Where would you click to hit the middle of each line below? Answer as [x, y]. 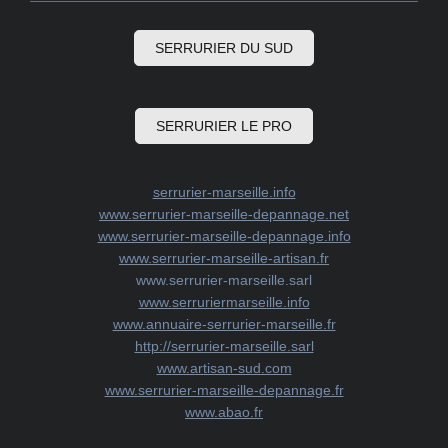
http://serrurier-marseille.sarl [224, 345]
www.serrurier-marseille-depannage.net [224, 213]
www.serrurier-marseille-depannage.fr [224, 389]
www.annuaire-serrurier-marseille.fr [224, 323]
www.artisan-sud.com [224, 367]
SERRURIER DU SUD [224, 48]
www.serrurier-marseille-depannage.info [224, 235]
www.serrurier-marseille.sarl [224, 279]
